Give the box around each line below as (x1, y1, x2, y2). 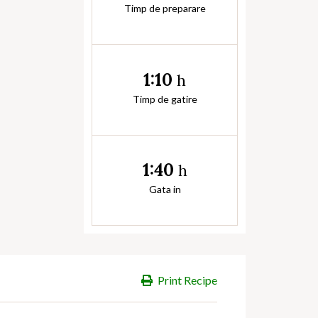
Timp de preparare (124, 2, 206, 15)
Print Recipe (158, 273, 217, 287)
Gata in (148, 183, 181, 196)
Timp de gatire (132, 92, 197, 105)
